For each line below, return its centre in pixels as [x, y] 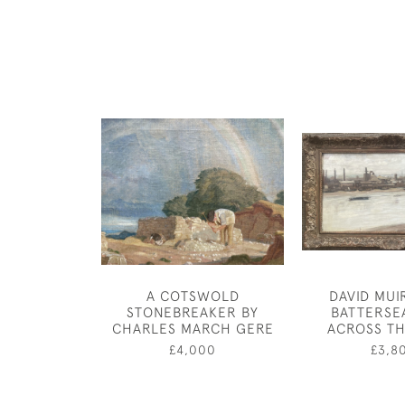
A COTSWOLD [193, 296]
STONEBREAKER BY [193, 312]
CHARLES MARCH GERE [193, 328]
